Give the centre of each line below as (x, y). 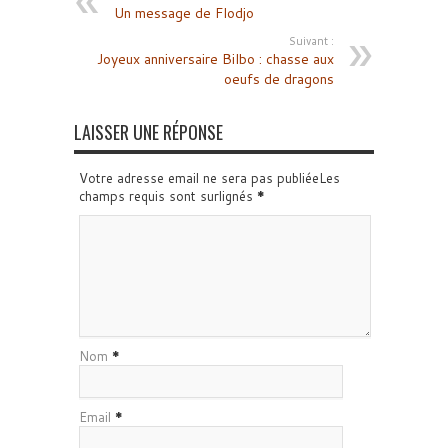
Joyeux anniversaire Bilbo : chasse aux (215, 59)
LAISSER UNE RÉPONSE (148, 132)
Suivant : (311, 41)
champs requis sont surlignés (168, 196)
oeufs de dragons (279, 79)
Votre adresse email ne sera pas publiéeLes (209, 178)
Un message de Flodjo (184, 13)
